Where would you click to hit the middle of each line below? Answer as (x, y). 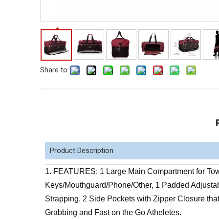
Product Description (82, 151)
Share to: (55, 70)
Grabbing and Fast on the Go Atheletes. (113, 212)
